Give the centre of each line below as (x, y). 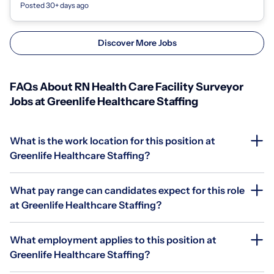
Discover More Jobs (137, 43)
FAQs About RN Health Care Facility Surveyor (127, 87)
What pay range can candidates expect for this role (127, 190)
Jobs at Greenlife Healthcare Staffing (104, 101)
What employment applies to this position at (113, 239)
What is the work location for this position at (113, 140)
